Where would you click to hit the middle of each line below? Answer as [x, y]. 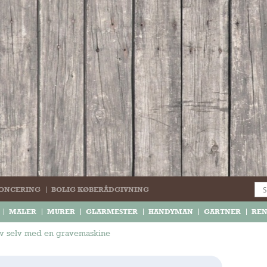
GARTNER [222, 212]
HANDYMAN [171, 212]
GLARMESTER [112, 212]
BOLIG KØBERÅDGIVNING [100, 190]
